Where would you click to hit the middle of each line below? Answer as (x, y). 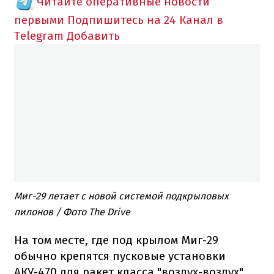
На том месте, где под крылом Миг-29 (116, 240)
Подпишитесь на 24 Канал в (145, 20)
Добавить (93, 35)
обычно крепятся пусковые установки (120, 256)
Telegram (39, 35)
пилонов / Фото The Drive (72, 212)
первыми (39, 20)
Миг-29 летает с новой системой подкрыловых (121, 196)
